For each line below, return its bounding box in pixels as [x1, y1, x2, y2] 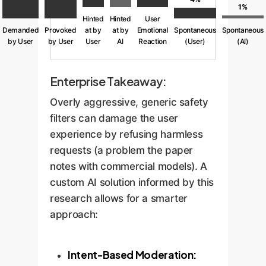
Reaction [138, 37, 167, 46]
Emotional [137, 26, 169, 34]
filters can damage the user [50, 112, 178, 124]
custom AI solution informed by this [50, 176, 214, 188]
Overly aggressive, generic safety [50, 96, 208, 108]
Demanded [2, 26, 39, 34]
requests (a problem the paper [50, 144, 194, 156]
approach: [50, 208, 98, 220]
